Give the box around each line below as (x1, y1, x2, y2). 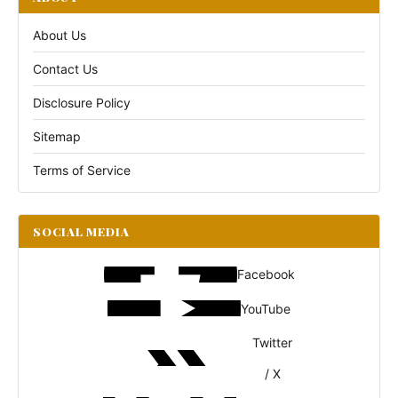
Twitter (252, 335, 293, 350)
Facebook (236, 267, 295, 282)
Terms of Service (33, 163, 131, 178)
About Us (33, 28, 86, 43)
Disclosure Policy (33, 95, 131, 110)
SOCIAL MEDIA (33, 224, 130, 239)
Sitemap (33, 129, 81, 144)
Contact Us (33, 61, 98, 76)
